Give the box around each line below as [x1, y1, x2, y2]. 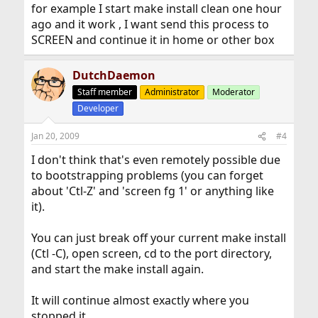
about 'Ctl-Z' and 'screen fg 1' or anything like [31, 183, 274, 199]
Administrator [144, 86, 199, 98]
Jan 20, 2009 [31, 130, 79, 142]
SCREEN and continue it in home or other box [31, 32, 274, 48]
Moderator [212, 86, 255, 98]
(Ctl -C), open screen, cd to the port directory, [31, 246, 272, 261]
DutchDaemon [72, 67, 155, 83]
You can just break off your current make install [31, 230, 286, 246]
